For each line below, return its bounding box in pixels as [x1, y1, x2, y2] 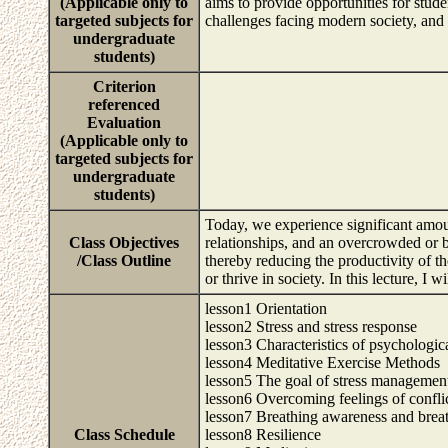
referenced [88, 96, 160, 113]
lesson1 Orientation [205, 300, 327, 317]
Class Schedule [73, 426, 175, 443]
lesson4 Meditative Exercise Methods [205, 354, 440, 371]
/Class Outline [77, 252, 171, 269]
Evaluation [87, 114, 161, 131]
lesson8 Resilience [205, 426, 321, 443]
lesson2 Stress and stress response [205, 318, 417, 335]
